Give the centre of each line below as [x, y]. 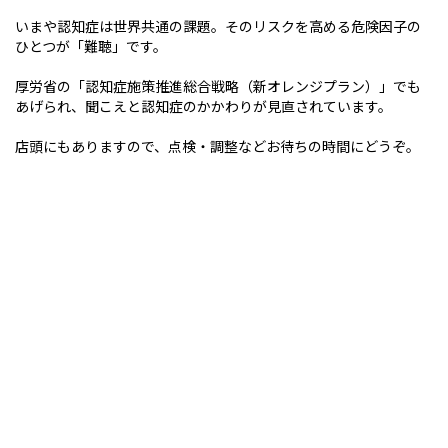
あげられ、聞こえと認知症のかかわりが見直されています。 [203, 106]
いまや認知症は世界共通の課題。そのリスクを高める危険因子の [218, 26]
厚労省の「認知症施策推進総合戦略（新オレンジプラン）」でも [218, 86]
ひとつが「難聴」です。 [91, 46]
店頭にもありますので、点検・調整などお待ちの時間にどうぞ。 [217, 146]
